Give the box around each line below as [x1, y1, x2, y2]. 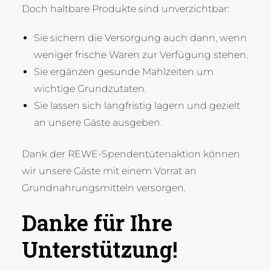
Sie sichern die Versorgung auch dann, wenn [33, 32, 247, 44]
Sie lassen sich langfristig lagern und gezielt [33, 100, 240, 112]
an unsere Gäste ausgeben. [33, 117, 162, 129]
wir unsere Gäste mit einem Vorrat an [21, 165, 197, 177]
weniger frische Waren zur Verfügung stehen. [33, 49, 248, 61]
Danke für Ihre [21, 208, 172, 238]
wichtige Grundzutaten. [33, 83, 146, 95]
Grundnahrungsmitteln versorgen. [21, 182, 186, 194]
